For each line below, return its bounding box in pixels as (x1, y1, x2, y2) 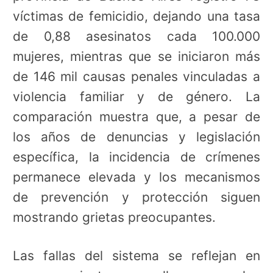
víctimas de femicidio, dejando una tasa (13, 9, 260, 24)
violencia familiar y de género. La (13, 89, 260, 105)
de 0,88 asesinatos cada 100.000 (13, 29, 260, 44)
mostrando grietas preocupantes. (13, 210, 216, 225)
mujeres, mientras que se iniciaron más (13, 49, 260, 65)
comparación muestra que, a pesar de (13, 109, 260, 125)
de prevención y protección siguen (13, 190, 260, 205)
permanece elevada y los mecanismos (13, 169, 260, 185)
